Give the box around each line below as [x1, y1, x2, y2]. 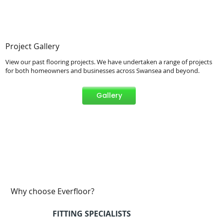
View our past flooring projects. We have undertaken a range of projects [5, 57, 213, 67]
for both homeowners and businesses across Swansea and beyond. [5, 66, 200, 75]
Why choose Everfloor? [11, 185, 95, 197]
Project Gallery [5, 41, 60, 52]
